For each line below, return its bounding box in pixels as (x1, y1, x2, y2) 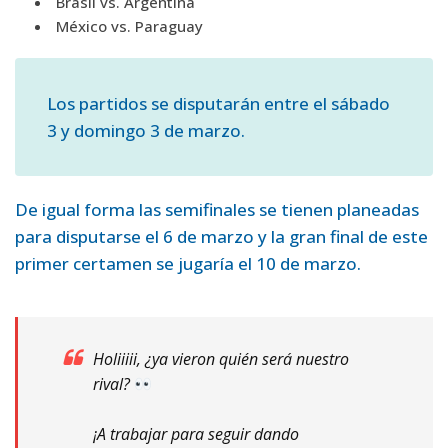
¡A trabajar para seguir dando (93, 423, 299, 446)
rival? (93, 373, 134, 396)
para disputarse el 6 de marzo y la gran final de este (15, 225, 428, 249)
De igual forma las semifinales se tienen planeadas (15, 198, 419, 222)
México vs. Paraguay (56, 16, 203, 37)
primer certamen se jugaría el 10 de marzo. (15, 252, 361, 276)
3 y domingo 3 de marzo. (47, 119, 245, 143)
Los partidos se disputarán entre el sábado (47, 92, 390, 116)
